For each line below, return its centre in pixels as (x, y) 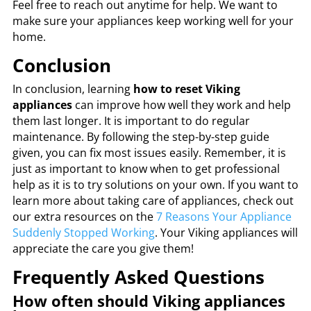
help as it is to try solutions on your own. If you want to (155, 184)
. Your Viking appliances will (226, 232)
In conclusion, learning (73, 89)
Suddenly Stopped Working (83, 232)
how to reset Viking (186, 89)
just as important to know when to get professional (146, 168)
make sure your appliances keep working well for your (153, 20)
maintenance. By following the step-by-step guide (141, 136)
